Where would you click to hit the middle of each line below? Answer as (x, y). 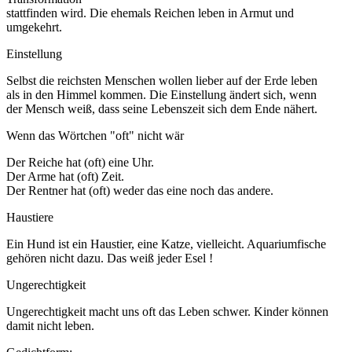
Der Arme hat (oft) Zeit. (65, 177)
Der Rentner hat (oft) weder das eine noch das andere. (140, 191)
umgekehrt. (34, 27)
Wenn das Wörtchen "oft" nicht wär (95, 136)
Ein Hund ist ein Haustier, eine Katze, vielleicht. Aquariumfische (166, 244)
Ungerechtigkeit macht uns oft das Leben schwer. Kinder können (167, 312)
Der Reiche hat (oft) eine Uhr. (80, 163)
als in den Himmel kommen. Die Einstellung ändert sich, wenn (161, 95)
